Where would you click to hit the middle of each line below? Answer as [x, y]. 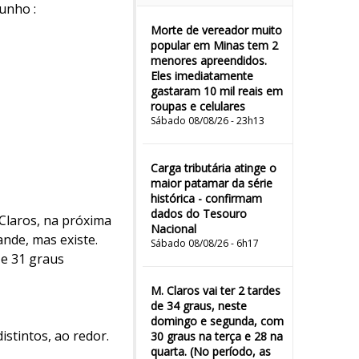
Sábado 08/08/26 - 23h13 [208, 121]
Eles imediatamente [202, 76]
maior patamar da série [212, 183]
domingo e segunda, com [217, 321]
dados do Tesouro [199, 214]
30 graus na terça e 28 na [217, 336]
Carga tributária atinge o [214, 168]
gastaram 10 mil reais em [217, 91]
